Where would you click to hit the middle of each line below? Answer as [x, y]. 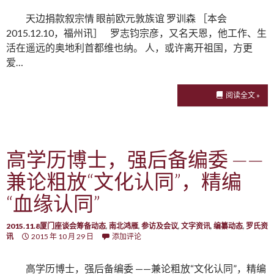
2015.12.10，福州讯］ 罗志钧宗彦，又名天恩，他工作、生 [136, 33]
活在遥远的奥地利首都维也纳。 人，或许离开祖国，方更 [129, 47]
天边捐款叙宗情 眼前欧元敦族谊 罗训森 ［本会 [126, 18]
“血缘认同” [53, 203]
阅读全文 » [243, 95]
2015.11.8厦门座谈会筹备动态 [56, 226]
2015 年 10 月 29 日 [62, 236]
